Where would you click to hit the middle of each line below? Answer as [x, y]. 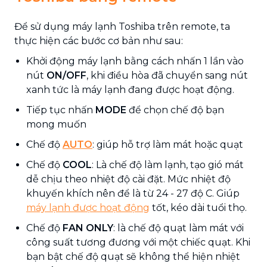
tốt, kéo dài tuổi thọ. [198, 207]
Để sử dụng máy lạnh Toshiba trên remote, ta [122, 26]
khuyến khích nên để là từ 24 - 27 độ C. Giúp [133, 193]
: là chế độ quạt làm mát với [178, 228]
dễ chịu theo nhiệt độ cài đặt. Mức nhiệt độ [128, 179]
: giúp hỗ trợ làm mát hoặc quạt [168, 144]
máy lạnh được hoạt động [88, 207]
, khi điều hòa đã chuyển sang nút [167, 75]
